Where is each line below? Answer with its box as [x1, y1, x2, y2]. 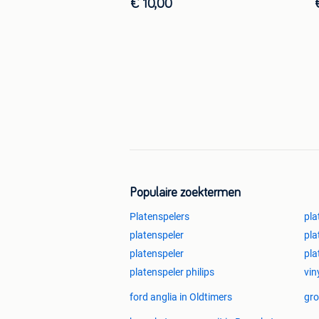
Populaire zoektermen [130, 186, 241, 199]
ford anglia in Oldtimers [130, 291, 232, 303]
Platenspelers [130, 210, 189, 222]
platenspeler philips [130, 266, 214, 278]
